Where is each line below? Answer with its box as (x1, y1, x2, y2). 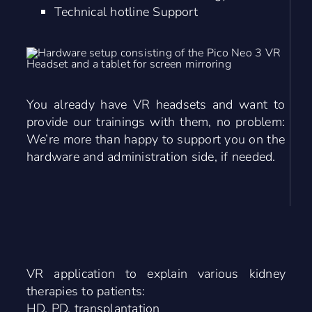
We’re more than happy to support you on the (26, 130, 286, 148)
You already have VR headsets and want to (26, 95, 286, 113)
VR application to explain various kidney (26, 265, 286, 282)
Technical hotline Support (54, 3, 198, 20)
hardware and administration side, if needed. (26, 148, 276, 165)
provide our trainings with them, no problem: (26, 113, 286, 130)
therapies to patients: (26, 282, 146, 299)
